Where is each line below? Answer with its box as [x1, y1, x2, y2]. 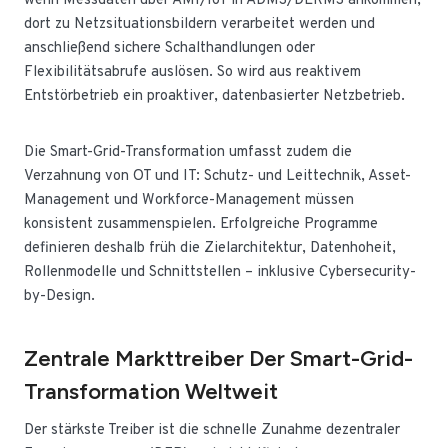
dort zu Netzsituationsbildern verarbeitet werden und [24, 15, 375, 34]
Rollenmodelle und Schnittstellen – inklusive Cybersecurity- [24, 263, 416, 282]
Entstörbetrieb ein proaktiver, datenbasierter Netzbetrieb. [24, 87, 405, 106]
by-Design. [24, 287, 95, 306]
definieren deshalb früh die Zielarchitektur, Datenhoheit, [24, 239, 396, 258]
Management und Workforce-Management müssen [24, 191, 354, 210]
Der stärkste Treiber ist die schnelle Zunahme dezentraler [24, 421, 400, 440]
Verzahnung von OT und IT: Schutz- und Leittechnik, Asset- [24, 167, 411, 186]
